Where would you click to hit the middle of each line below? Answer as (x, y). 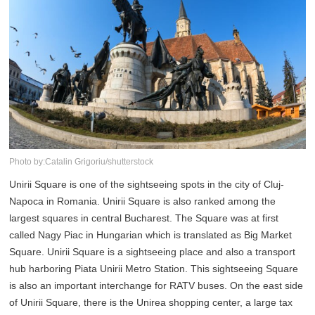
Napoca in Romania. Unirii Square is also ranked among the (143, 201)
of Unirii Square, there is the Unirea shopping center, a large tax (151, 303)
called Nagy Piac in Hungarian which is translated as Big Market (151, 235)
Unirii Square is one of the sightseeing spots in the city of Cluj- (147, 185)
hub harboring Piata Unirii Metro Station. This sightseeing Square (154, 269)
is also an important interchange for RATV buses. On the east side (156, 286)
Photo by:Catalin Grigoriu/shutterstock (82, 162)
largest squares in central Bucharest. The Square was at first (144, 218)
